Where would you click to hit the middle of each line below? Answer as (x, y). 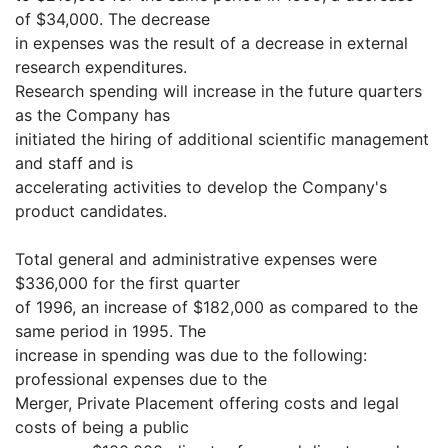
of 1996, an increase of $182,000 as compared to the (216, 307)
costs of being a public (102, 427)
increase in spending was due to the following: (191, 355)
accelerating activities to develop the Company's (201, 187)
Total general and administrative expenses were (196, 259)
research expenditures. (101, 67)
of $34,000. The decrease (112, 19)
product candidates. (91, 211)
